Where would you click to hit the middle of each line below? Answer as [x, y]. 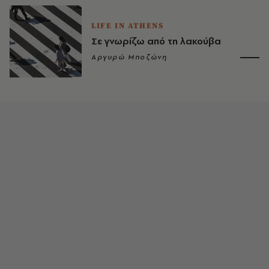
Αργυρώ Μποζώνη [129, 57]
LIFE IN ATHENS [128, 26]
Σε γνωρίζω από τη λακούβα [156, 41]
